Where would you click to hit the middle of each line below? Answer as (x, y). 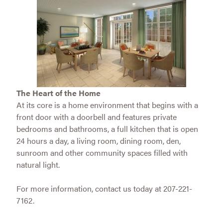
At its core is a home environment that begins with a (107, 105)
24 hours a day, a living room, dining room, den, (98, 140)
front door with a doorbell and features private (96, 116)
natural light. (38, 164)
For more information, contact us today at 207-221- (104, 188)
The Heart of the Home (58, 93)
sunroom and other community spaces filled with (102, 152)
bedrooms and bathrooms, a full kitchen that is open (107, 128)
